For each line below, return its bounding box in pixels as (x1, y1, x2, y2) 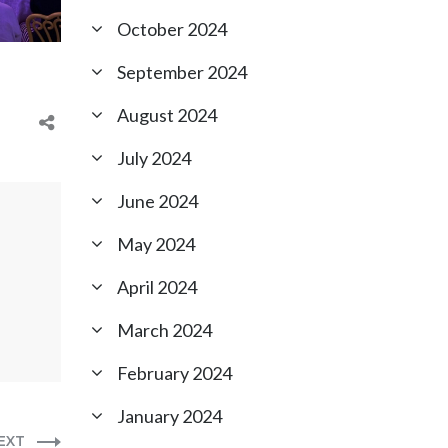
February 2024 (117, 362, 232, 384)
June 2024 (117, 190, 198, 212)
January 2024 (117, 405, 222, 427)
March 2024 (117, 319, 212, 341)
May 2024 (117, 233, 195, 255)
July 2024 (117, 147, 191, 169)
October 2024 (117, 18, 227, 40)
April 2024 (117, 276, 197, 298)
